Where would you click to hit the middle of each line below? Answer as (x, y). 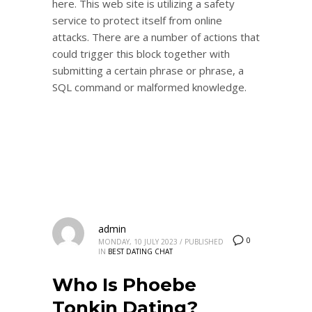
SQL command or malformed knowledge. (149, 87)
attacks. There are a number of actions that (156, 37)
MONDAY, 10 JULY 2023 (138, 241)
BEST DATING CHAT (140, 251)
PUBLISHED (204, 241)
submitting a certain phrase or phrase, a (148, 70)
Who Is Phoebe (124, 284)
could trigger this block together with (141, 53)
